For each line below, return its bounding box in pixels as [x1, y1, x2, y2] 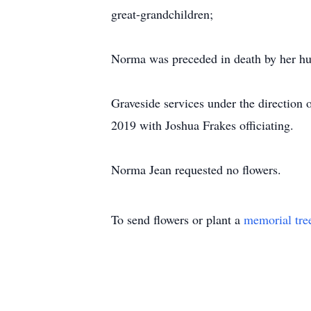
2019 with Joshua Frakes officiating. [111, 117, 294, 133]
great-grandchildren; [111, 6, 213, 22]
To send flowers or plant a [111, 211, 244, 228]
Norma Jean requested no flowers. [111, 161, 281, 178]
